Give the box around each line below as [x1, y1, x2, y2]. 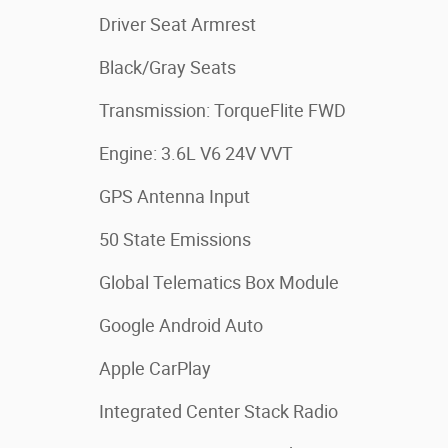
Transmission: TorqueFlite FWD [99, 100, 346, 121]
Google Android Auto [99, 315, 263, 336]
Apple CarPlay [99, 358, 211, 379]
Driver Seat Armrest [99, 14, 256, 35]
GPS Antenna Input [99, 186, 250, 207]
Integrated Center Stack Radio [99, 401, 338, 422]
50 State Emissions [99, 229, 251, 250]
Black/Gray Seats [99, 57, 236, 78]
